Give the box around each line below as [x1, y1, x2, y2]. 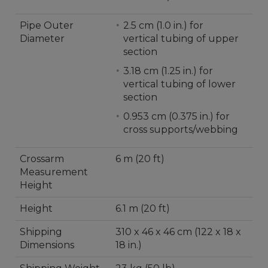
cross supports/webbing [123, 124, 238, 135]
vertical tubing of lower [123, 78, 236, 90]
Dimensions [20, 239, 74, 251]
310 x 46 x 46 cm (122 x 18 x [115, 226, 241, 237]
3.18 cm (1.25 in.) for [123, 65, 213, 77]
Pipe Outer [20, 20, 74, 31]
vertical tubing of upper [123, 33, 239, 44]
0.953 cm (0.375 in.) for [123, 111, 230, 122]
